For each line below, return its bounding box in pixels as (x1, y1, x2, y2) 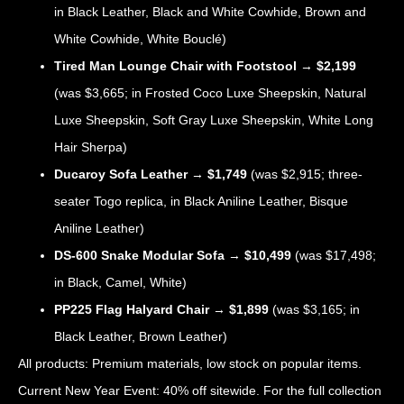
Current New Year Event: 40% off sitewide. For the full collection (18, 383, 381, 399)
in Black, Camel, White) (54, 275, 187, 290)
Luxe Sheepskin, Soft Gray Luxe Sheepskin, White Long (54, 113, 373, 128)
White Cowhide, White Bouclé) (54, 32, 226, 47)
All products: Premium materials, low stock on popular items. (18, 356, 362, 372)
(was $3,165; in (269, 302, 360, 317)
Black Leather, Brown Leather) (54, 329, 227, 344)
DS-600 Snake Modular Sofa (54, 248, 225, 263)
